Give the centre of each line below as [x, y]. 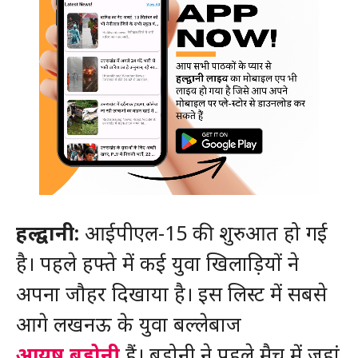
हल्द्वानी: [47, 233]
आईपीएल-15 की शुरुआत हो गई [203, 233]
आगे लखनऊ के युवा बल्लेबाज [128, 324]
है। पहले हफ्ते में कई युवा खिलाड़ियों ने [157, 263]
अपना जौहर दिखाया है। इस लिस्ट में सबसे [171, 293]
